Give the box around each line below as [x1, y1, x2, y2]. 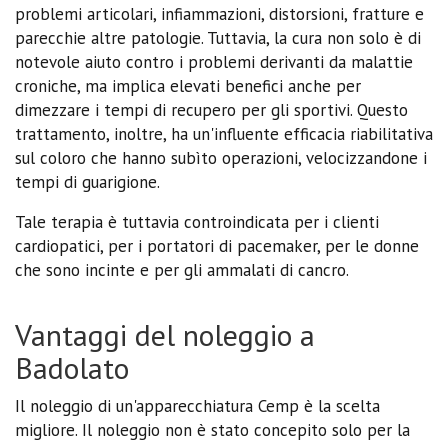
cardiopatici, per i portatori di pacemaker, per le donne [15, 234, 419, 257]
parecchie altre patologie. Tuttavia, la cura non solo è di [15, 26, 421, 49]
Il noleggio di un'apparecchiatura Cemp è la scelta [15, 394, 380, 417]
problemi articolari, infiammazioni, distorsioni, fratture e [15, 2, 424, 25]
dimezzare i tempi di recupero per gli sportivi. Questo [15, 98, 408, 121]
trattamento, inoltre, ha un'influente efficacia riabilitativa [15, 122, 433, 145]
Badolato [15, 347, 129, 387]
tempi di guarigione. [15, 170, 160, 193]
